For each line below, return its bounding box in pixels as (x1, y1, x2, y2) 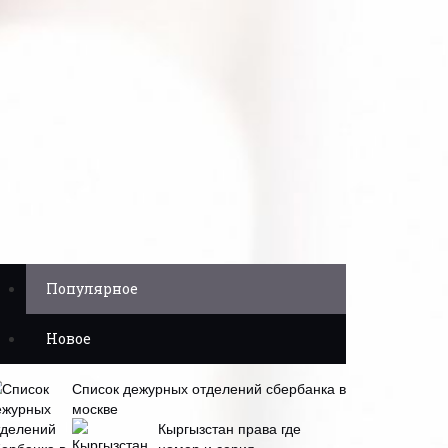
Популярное (46, 279, 138, 298)
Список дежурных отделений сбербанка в (72, 378, 346, 398)
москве (72, 398, 118, 418)
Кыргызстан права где (158, 418, 301, 438)
